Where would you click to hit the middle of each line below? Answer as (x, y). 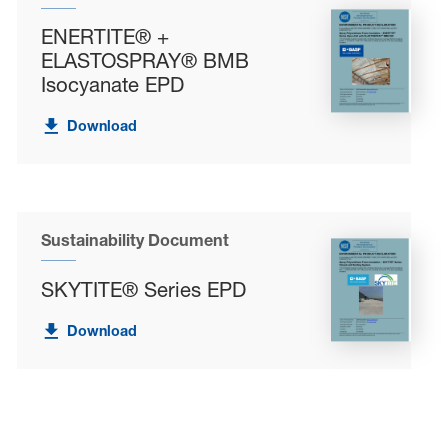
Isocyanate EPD (113, 84)
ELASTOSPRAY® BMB (145, 60)
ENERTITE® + (105, 36)
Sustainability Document (135, 240)
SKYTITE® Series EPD (144, 289)
